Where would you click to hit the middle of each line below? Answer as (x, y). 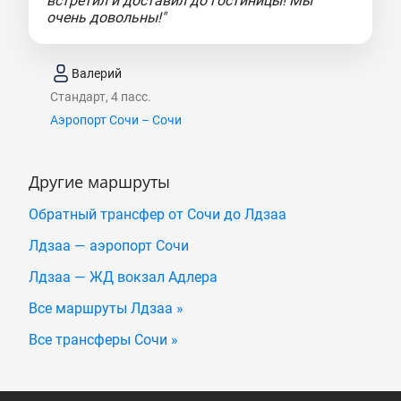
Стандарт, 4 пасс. (101, 97)
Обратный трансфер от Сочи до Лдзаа (158, 215)
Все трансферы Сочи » (103, 340)
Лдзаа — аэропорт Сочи (109, 246)
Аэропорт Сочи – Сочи (116, 120)
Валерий (97, 73)
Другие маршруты (99, 182)
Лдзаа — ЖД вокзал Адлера (123, 277)
